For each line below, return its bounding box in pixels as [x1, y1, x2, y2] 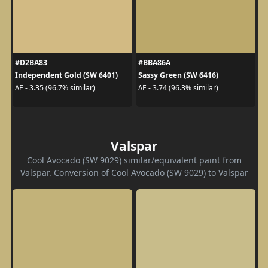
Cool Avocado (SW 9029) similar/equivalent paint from [26, 154, 242, 166]
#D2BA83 [14, 57, 47, 68]
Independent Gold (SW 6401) [14, 69, 118, 80]
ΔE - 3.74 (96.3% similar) [138, 83, 218, 93]
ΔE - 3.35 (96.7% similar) [14, 83, 95, 93]
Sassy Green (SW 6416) [138, 69, 218, 80]
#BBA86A [138, 57, 170, 68]
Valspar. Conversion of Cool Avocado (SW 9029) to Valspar [20, 166, 248, 178]
